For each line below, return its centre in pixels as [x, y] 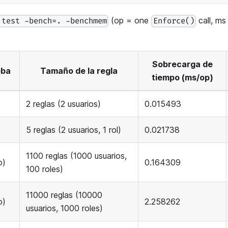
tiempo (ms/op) [182, 78]
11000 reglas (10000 [64, 195]
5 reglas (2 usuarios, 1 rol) [74, 130]
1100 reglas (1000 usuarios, [76, 156]
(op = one [130, 21]
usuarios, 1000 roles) [64, 208]
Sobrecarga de [182, 64]
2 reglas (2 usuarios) [63, 104]
